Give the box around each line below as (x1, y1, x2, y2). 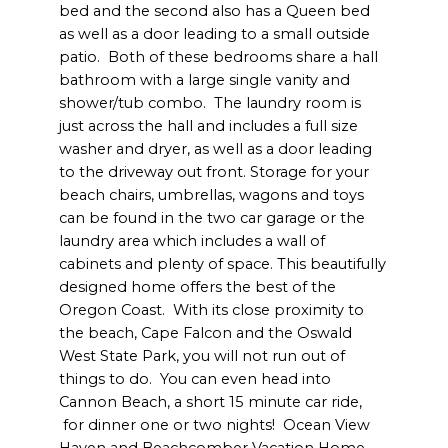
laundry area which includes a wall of (59, 232, 326, 251)
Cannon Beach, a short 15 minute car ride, (59, 393, 363, 412)
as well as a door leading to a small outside (59, 25, 371, 44)
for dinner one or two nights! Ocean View (59, 416, 371, 435)
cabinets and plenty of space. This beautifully (59, 255, 387, 274)
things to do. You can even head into (59, 370, 332, 389)
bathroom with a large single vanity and (59, 71, 351, 90)
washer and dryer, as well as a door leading (59, 140, 373, 159)
